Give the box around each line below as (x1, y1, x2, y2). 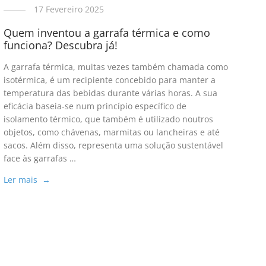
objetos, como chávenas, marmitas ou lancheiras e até (3, 126, 220, 138)
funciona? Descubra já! (3, 38, 118, 53)
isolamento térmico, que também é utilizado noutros (3, 113, 213, 125)
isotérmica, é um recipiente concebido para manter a (3, 74, 216, 86)
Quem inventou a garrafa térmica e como (3, 26, 210, 40)
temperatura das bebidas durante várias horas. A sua (3, 87, 217, 99)
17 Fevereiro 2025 (33, 4, 104, 15)
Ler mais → (3, 174, 50, 186)
